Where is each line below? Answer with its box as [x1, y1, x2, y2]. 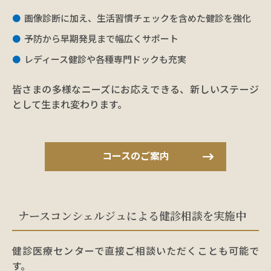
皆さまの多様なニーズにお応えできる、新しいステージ [12, 82, 259, 96]
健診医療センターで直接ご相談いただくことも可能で [12, 243, 259, 258]
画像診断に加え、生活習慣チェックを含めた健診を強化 [24, 11, 251, 24]
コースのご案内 [102, 148, 169, 163]
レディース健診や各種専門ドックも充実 [24, 53, 186, 65]
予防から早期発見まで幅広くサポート [24, 32, 178, 45]
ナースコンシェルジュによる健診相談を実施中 [18, 207, 246, 223]
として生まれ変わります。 [12, 97, 127, 111]
